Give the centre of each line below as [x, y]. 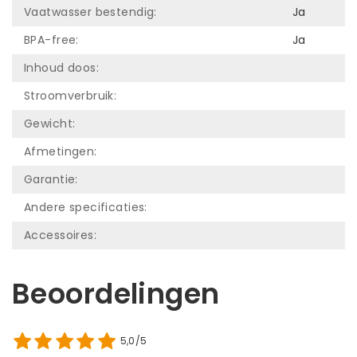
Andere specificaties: [86, 207]
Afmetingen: [61, 151]
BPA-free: [51, 39]
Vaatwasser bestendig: [90, 12]
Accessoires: [61, 235]
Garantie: [51, 179]
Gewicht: [50, 123]
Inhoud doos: [62, 67]
